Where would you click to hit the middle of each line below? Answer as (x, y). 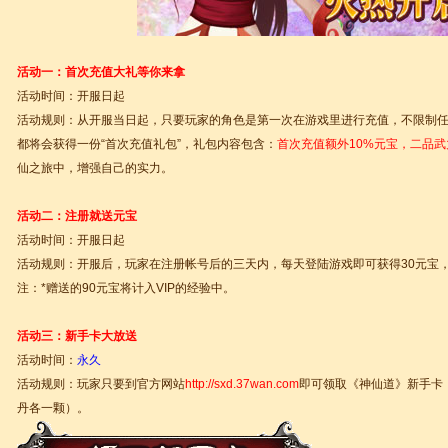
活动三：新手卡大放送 (77, 336)
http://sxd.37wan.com (242, 384)
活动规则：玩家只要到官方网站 (101, 384)
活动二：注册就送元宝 (77, 216)
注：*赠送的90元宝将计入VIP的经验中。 (126, 288)
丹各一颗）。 (53, 408)
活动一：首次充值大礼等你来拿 (101, 72)
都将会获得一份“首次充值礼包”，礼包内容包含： (147, 144)
